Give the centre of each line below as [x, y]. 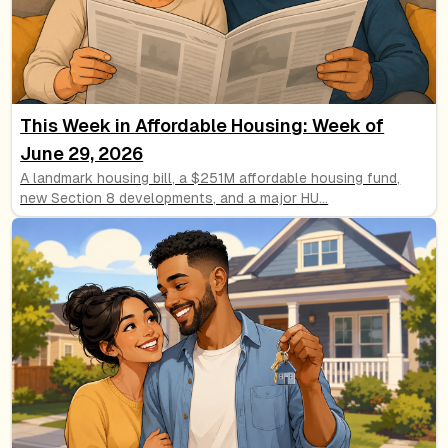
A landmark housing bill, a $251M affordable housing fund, [210, 177]
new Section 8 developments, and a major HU [170, 197]
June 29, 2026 [82, 153]
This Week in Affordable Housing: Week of [202, 125]
